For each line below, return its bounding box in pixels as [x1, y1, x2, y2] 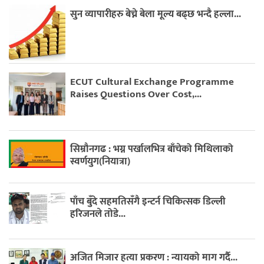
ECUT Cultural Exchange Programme [70, 74, 235, 91]
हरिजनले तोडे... [70, 205, 126, 222]
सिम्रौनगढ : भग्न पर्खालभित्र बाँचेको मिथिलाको [70, 140, 234, 157]
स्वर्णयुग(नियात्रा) [70, 153, 131, 170]
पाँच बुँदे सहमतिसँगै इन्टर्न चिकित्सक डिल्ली [70, 193, 226, 210]
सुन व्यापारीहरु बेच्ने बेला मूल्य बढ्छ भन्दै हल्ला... [70, 6, 242, 23]
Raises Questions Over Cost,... [70, 86, 202, 103]
